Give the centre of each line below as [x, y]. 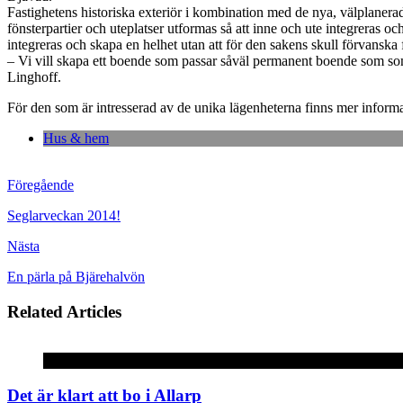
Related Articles [64, 311]
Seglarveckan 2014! [64, 216]
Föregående [40, 185]
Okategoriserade [90, 360]
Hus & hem [76, 139]
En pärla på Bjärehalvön [76, 277]
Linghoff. [34, 77]
